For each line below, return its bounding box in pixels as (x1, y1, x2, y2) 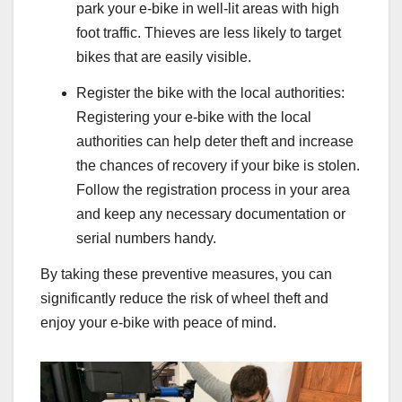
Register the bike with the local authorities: (76, 85, 345, 101)
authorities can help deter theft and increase (76, 134, 354, 150)
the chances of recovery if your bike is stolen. (76, 158, 360, 174)
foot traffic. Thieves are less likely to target (76, 25, 341, 41)
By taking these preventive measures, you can (40, 266, 332, 282)
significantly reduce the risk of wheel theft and (40, 290, 328, 306)
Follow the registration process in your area (76, 182, 350, 198)
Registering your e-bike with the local (76, 109, 311, 126)
